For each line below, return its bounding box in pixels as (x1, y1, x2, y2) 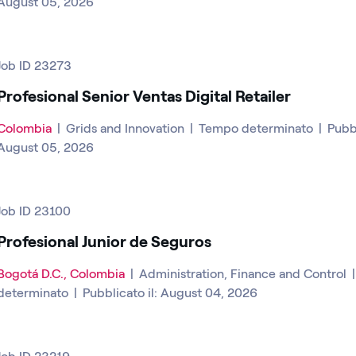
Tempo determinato (199, 120, 316, 136)
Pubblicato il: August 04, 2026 (83, 284, 257, 300)
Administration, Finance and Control (139, 265, 350, 281)
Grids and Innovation (66, 120, 188, 136)
